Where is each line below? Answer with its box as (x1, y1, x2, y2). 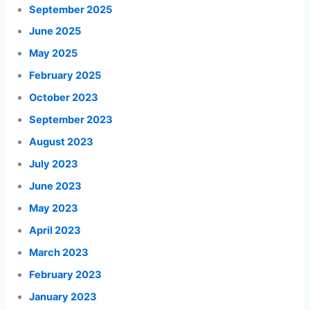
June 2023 (29, 180, 82, 192)
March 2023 (29, 246, 89, 259)
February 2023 (29, 268, 102, 281)
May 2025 (29, 47, 78, 60)
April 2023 (29, 224, 82, 237)
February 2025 (29, 69, 102, 82)
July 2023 (29, 158, 79, 171)
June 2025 (29, 25, 82, 38)
